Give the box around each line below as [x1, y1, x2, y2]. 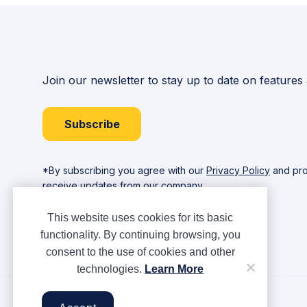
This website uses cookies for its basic [47, 211, 234, 223]
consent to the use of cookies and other [45, 245, 235, 258]
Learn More [145, 262, 204, 275]
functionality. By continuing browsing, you [40, 228, 241, 241]
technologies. [77, 262, 145, 275]
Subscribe [64, 117, 120, 132]
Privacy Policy [206, 164, 270, 177]
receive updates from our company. [42, 180, 204, 192]
